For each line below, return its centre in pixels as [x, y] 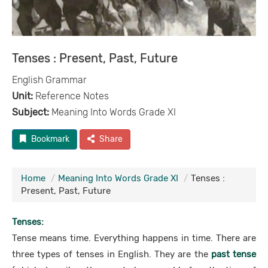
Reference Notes [71, 96]
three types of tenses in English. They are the [112, 254]
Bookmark [50, 139]
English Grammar [49, 80]
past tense [234, 254]
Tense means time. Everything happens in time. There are [134, 238]
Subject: [31, 112]
